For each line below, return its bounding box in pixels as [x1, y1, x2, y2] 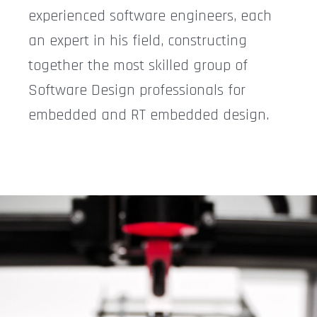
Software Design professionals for [28, 80, 246, 100]
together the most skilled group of [28, 55, 248, 76]
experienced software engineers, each [28, 6, 272, 26]
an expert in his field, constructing [28, 30, 247, 51]
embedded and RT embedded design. [28, 105, 269, 125]
